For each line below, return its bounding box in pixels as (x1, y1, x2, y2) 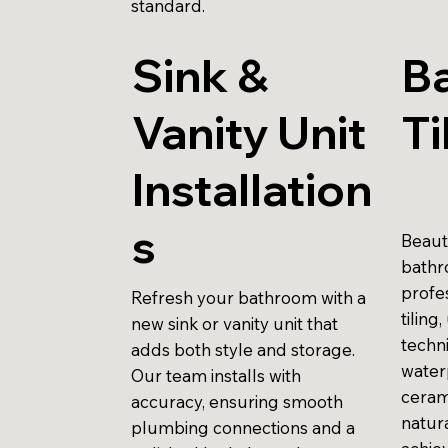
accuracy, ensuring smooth (131, 391, 344, 413)
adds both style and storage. (131, 339, 356, 361)
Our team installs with (131, 365, 302, 387)
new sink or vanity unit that (131, 313, 339, 335)
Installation (132, 161, 372, 217)
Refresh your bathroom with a (131, 287, 367, 309)
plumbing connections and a (131, 417, 356, 439)
